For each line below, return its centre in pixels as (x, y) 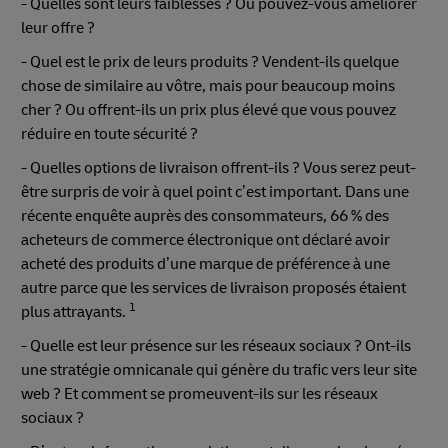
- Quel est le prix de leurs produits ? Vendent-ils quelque (210, 61)
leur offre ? (58, 27)
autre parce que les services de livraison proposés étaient (213, 287)
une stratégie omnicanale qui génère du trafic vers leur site (219, 369)
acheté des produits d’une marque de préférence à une (205, 263)
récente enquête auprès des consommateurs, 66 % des (205, 215)
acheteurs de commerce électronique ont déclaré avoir (205, 239)
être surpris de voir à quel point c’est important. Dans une (215, 191)
